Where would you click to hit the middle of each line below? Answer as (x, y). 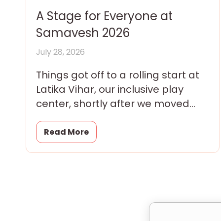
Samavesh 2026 (83, 33)
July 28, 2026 (60, 52)
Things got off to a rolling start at (118, 75)
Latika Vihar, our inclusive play (110, 89)
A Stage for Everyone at (104, 16)
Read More (66, 132)
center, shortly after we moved (113, 103)
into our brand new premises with (119, 118)
